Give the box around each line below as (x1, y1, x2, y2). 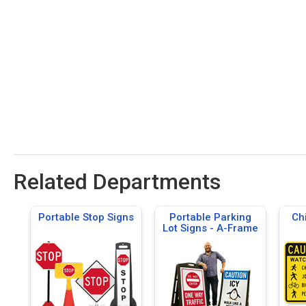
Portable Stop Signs (38, 211, 134, 223)
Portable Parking (169, 211, 251, 223)
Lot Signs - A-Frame (163, 222, 258, 234)
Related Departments (14, 169, 221, 195)
